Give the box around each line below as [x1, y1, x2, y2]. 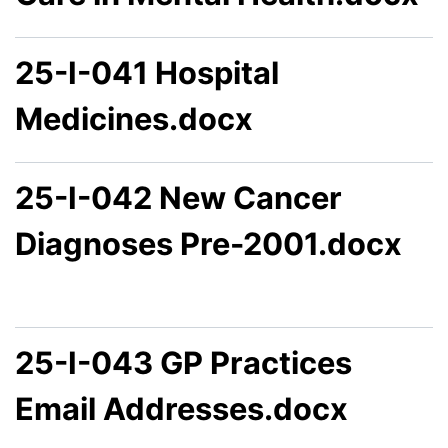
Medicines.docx [15, 100, 253, 138]
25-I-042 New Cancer [15, 179, 342, 217]
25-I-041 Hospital [15, 54, 279, 92]
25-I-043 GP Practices [15, 344, 352, 382]
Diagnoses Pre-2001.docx [15, 225, 402, 263]
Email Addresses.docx [15, 390, 348, 428]
